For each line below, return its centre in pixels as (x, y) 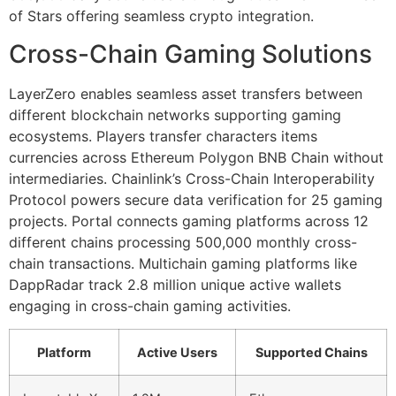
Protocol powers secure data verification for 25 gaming (196, 199)
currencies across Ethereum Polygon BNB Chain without (196, 157)
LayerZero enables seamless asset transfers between (186, 93)
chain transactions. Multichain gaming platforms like (183, 263)
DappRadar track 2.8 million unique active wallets (175, 284)
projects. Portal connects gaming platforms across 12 (189, 221)
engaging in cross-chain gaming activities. (150, 305)
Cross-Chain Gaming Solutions (190, 53)
